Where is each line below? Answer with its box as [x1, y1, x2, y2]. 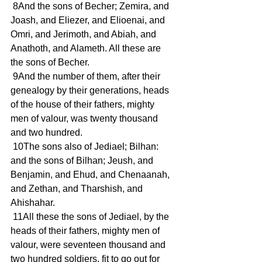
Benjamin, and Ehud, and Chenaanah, [11, 170, 172, 180]
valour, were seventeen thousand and [11, 240, 168, 250]
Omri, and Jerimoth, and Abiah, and [11, 29, 158, 40]
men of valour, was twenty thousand [11, 113, 160, 124]
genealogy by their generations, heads [11, 85, 171, 96]
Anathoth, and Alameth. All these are [11, 43, 163, 54]
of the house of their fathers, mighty [11, 99, 157, 110]
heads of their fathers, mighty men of [11, 226, 162, 236]
